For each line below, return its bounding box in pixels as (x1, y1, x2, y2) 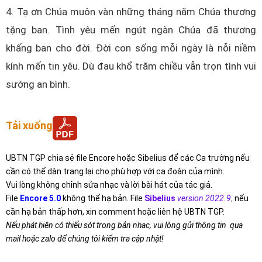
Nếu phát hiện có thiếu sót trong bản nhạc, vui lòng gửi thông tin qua (6, 220, 243, 230)
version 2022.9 (177, 193, 231, 203)
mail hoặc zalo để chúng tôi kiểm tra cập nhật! (6, 233, 164, 243)
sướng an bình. (6, 78, 70, 90)
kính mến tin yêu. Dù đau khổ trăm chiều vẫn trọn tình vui (6, 60, 256, 72)
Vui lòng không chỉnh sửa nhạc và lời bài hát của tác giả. (6, 180, 212, 189)
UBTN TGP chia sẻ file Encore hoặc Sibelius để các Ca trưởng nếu (6, 153, 250, 163)
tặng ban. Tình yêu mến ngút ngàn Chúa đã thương (6, 23, 256, 36)
